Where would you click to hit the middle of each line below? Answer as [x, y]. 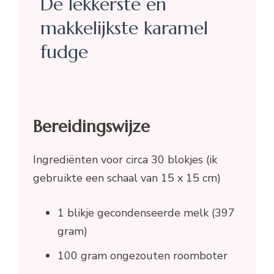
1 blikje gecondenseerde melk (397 [146, 213]
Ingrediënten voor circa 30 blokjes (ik [125, 159]
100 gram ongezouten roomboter [143, 255]
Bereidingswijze [91, 126]
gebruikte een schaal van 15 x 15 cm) [127, 178]
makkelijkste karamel [124, 28]
